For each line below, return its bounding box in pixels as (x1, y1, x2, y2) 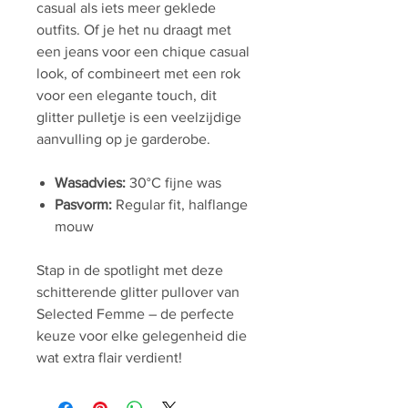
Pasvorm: (55, 197, 112, 213)
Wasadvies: (55, 175, 126, 191)
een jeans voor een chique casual (36, 44, 250, 60)
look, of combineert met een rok (36, 66, 240, 82)
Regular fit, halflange (112, 197, 248, 213)
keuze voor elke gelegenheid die (36, 328, 247, 344)
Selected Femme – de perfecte (36, 306, 234, 322)
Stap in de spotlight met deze (36, 262, 223, 279)
